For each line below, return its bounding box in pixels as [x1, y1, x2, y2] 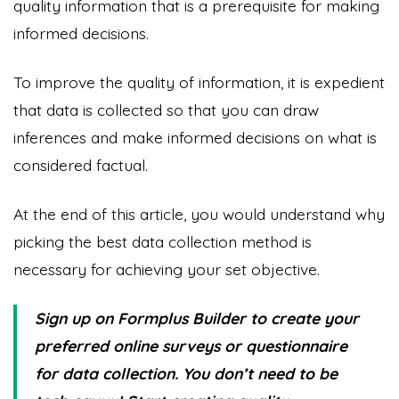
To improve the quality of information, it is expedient [13, 71, 385, 92]
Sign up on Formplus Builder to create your [35, 307, 359, 328]
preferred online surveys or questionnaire [35, 335, 347, 355]
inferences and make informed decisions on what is [13, 126, 377, 147]
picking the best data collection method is [13, 231, 312, 251]
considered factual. [13, 154, 148, 175]
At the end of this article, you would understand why [13, 203, 385, 224]
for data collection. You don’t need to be [35, 362, 338, 383]
